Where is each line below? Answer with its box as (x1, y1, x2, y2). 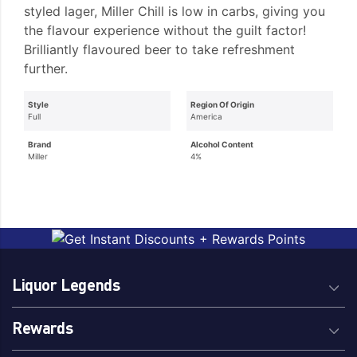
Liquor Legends (12, 273, 120, 295)
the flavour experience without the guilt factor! (24, 22, 307, 38)
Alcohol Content (190, 139, 254, 149)
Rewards (12, 316, 73, 338)
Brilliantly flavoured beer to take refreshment (24, 41, 296, 57)
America (190, 112, 222, 121)
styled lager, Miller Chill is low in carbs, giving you (24, 3, 326, 19)
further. (24, 61, 68, 76)
